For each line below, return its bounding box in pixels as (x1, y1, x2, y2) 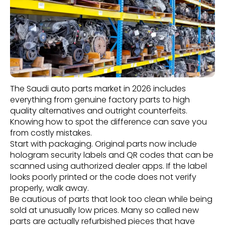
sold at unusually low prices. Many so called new (10, 204, 199, 216)
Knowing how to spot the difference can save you (10, 116, 207, 128)
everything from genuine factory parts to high (10, 93, 190, 105)
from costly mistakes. (10, 127, 92, 139)
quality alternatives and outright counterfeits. (10, 104, 187, 117)
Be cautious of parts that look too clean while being (10, 193, 212, 205)
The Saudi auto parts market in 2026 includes (10, 82, 186, 94)
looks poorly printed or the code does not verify (10, 171, 196, 183)
